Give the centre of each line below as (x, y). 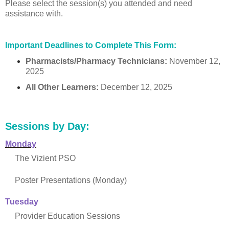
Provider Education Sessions (67, 216)
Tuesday (22, 202)
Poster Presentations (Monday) (71, 180)
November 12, (194, 61)
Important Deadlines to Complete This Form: (91, 45)
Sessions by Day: (47, 127)
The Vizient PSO (45, 158)
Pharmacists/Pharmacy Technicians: (96, 61)
